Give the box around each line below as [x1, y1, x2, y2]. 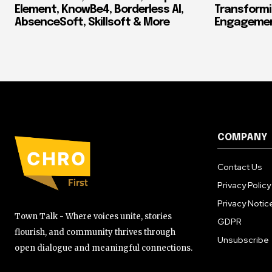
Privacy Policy [217, 179, 271, 191]
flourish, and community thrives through [15, 227, 175, 238]
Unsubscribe [217, 234, 269, 245]
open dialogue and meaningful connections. [15, 243, 192, 254]
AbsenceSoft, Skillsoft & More [15, 16, 169, 28]
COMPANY [217, 132, 267, 143]
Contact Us [217, 161, 262, 172]
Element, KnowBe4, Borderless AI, [15, 4, 183, 15]
